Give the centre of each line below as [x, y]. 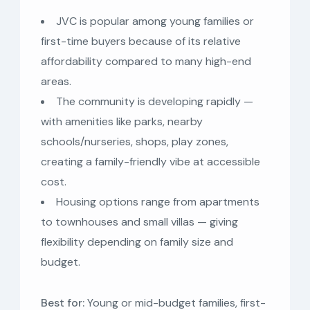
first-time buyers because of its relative [141, 41]
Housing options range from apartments [158, 201]
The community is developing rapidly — [155, 101]
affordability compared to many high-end [146, 61]
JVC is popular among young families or [155, 21]
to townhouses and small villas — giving [139, 221]
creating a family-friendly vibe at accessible [151, 161]
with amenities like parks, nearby [122, 121]
